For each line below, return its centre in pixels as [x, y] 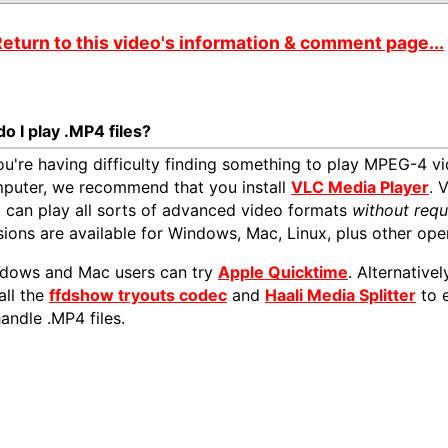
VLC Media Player [360, 187]
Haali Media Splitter [340, 295]
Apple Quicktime [283, 272]
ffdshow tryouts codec [138, 295]
